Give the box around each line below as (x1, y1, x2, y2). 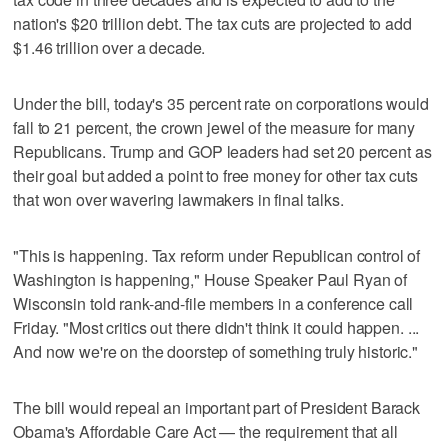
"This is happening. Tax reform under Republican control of (13, 243, 421, 267)
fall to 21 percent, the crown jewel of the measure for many (13, 115, 416, 139)
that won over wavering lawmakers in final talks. (13, 187, 344, 211)
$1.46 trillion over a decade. (13, 35, 206, 59)
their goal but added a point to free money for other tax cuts (13, 163, 418, 187)
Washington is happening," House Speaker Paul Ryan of (13, 267, 408, 291)
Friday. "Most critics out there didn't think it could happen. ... (13, 315, 420, 339)
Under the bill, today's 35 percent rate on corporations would (13, 91, 429, 115)
